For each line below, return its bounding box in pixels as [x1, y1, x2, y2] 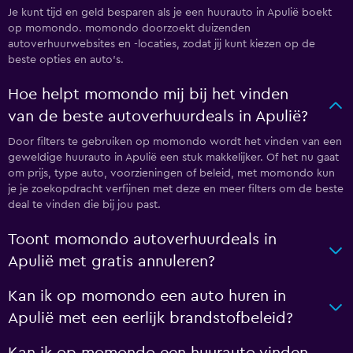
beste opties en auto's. [8, 54, 124, 65]
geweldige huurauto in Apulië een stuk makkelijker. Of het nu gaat [8, 152, 339, 163]
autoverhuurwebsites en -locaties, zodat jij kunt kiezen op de [8, 39, 315, 50]
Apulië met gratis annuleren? [8, 254, 215, 269]
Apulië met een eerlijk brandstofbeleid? [8, 310, 293, 326]
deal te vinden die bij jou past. [8, 199, 161, 210]
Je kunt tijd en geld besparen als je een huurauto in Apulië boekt [8, 7, 332, 18]
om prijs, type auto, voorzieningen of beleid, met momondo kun [8, 168, 335, 179]
